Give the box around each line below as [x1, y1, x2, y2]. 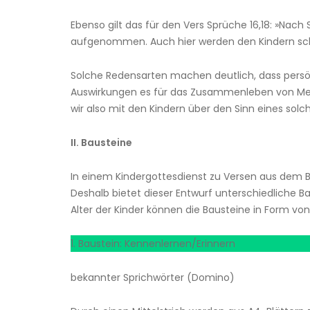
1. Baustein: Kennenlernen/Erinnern [71, 237, 235, 251]
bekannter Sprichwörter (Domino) [71, 271, 235, 285]
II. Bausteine [71, 136, 132, 150]
